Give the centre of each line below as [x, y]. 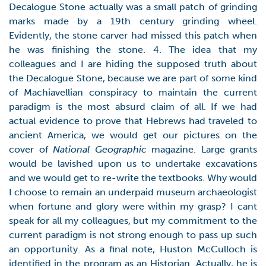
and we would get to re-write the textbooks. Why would [133, 178]
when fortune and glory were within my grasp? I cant [133, 206]
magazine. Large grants [202, 149]
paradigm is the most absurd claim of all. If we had [133, 107]
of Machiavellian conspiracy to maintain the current [133, 92]
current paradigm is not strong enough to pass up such [133, 235]
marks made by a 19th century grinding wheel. [133, 21]
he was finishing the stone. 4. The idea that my [133, 50]
